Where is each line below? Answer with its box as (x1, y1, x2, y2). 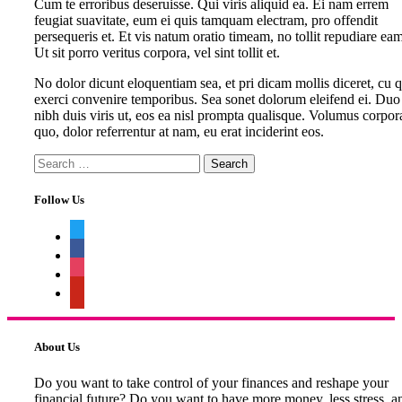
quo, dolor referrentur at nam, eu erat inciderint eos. (34, 123, 324, 139)
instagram (69, 264, 124, 280)
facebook (69, 245, 121, 261)
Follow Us (34, 193, 84, 207)
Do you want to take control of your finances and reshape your (34, 374, 389, 390)
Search (33, 153, 72, 169)
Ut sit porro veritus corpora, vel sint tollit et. (34, 44, 280, 60)
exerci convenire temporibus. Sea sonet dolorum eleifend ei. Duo (34, 91, 400, 107)
